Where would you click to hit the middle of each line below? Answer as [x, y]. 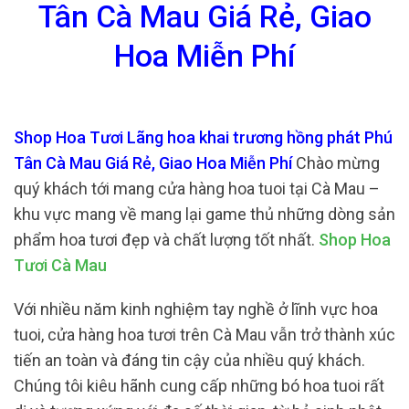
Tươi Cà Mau [60, 266]
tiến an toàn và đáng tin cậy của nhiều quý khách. [189, 360]
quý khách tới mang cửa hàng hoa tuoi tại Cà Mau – [197, 189]
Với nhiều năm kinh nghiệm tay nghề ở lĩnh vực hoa [196, 309]
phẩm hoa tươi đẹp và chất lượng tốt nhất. [166, 240]
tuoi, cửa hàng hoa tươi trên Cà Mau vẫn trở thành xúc [204, 334]
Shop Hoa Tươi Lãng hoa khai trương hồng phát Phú [203, 138]
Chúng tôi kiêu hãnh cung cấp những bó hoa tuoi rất [199, 385]
